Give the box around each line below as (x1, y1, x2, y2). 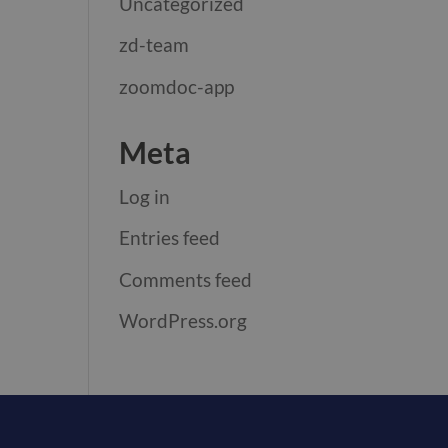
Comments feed (119, 267, 253, 291)
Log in (119, 184, 171, 208)
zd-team (119, 33, 190, 56)
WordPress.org (119, 309, 248, 332)
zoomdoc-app (119, 74, 235, 98)
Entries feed (119, 226, 221, 249)
